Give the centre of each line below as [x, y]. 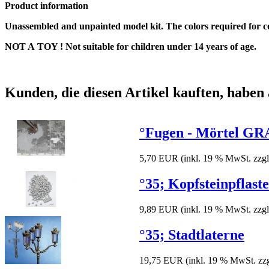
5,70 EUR [159, 158]
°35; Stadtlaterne [192, 234]
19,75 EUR [161, 260]
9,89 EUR [159, 209]
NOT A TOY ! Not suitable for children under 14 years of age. [131, 47]
